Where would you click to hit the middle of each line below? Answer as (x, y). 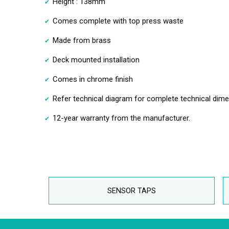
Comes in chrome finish (93, 79)
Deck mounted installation (96, 60)
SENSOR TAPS (131, 191)
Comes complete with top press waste (118, 21)
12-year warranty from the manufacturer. (121, 118)
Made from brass (82, 40)
